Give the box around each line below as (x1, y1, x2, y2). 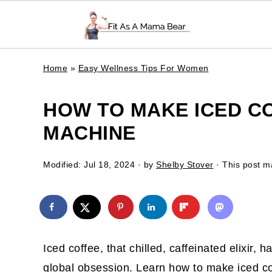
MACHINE (43, 122, 136, 144)
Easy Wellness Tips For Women (78, 63, 209, 73)
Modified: (43, 160, 84, 169)
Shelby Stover (156, 160, 214, 169)
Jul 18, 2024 (84, 160, 135, 169)
